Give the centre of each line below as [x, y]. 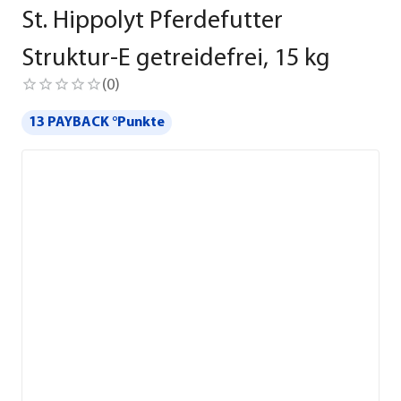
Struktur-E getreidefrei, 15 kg [176, 59]
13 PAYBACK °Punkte [97, 122]
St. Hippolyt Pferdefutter [152, 21]
